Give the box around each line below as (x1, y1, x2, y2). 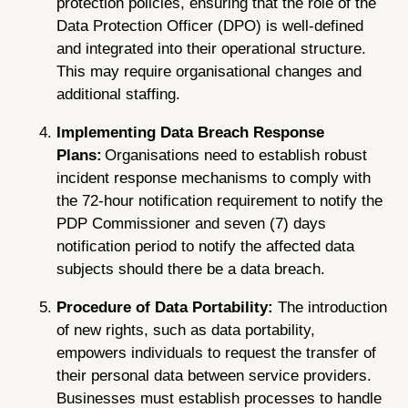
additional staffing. (56, 85, 181, 103)
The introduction (273, 298, 388, 316)
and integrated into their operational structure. (56, 39, 367, 57)
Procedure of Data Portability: (56, 298, 274, 316)
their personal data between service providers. (56, 366, 372, 384)
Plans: (56, 146, 106, 164)
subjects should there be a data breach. (56, 260, 326, 278)
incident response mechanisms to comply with (56, 168, 372, 187)
